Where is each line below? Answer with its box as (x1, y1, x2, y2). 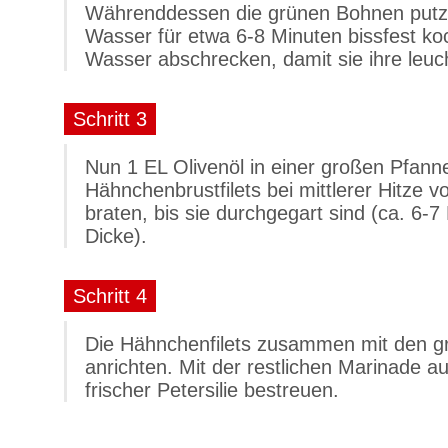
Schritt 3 (73, 108, 147, 130)
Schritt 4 (73, 285, 147, 307)
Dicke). (85, 225, 147, 247)
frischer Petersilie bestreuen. (85, 379, 339, 401)
